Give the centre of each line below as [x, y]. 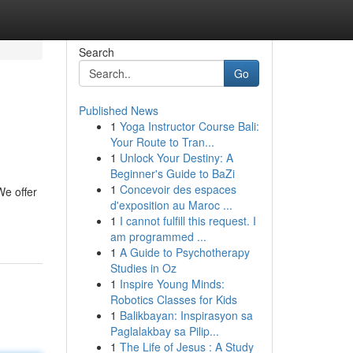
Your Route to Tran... [162, 142]
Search [96, 52]
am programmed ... [158, 236]
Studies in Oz [143, 268]
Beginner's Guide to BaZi [172, 173]
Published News [118, 110]
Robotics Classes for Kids [173, 299]
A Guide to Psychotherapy [184, 252]
